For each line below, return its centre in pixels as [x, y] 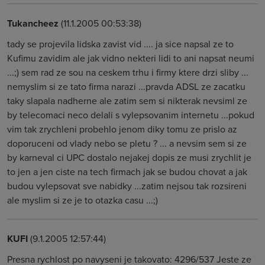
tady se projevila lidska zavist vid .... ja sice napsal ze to [120, 44]
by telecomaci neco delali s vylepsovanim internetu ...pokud [131, 115]
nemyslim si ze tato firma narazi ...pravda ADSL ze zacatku [126, 86]
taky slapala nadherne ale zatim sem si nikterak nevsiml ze [127, 101]
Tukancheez [33, 23]
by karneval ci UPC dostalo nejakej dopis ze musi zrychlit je [129, 157]
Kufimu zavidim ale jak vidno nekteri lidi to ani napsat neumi [131, 58]
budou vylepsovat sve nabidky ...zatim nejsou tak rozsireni [127, 186]
